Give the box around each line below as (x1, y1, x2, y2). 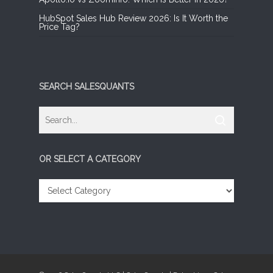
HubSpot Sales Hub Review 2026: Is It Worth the (39, 13, 228, 23)
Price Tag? (39, 21, 80, 32)
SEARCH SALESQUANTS (39, 81, 134, 91)
